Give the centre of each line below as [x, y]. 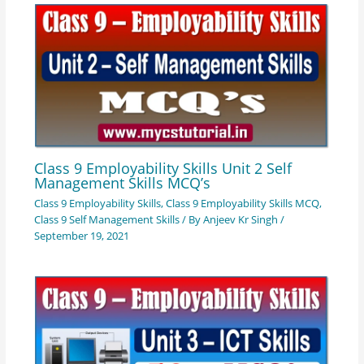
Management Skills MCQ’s [122, 182]
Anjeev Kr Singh [241, 220]
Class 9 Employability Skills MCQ [242, 204]
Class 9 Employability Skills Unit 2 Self [162, 168]
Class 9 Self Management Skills [106, 220]
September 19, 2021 [81, 236]
